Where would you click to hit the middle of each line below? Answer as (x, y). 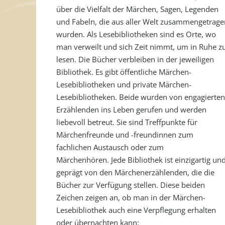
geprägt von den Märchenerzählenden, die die (135, 173)
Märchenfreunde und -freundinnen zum (125, 135)
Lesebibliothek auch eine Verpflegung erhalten (136, 210)
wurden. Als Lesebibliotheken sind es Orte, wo (136, 34)
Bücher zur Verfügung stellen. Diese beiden (131, 185)
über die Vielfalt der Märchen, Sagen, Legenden (137, 9)
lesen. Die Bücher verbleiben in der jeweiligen (135, 60)
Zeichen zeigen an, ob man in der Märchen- (131, 198)
